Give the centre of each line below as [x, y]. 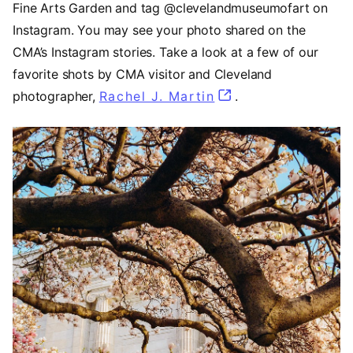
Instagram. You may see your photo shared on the [159, 30]
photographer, [56, 96]
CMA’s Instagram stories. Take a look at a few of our [165, 52]
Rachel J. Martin [157, 96]
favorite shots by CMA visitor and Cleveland [143, 74]
